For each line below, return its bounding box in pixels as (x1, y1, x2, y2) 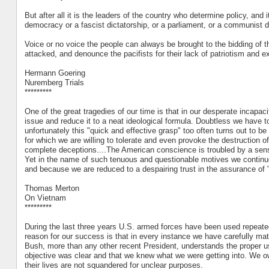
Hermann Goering (24, 68, 85, 77)
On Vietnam (24, 193, 66, 202)
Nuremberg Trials (24, 77, 84, 87)
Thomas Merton (24, 183, 79, 193)
